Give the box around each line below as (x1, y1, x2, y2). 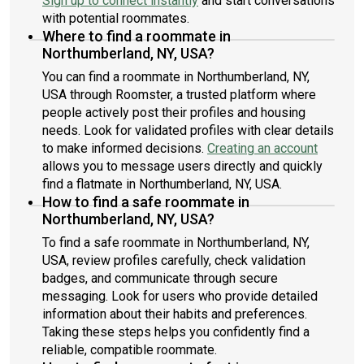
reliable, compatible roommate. (42, 342, 217, 357)
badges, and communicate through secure (42, 271, 278, 286)
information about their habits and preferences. (42, 306, 307, 322)
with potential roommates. (42, 11, 189, 26)
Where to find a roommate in (42, 28, 231, 45)
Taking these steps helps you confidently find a (42, 324, 310, 340)
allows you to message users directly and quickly (42, 158, 323, 174)
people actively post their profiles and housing (42, 105, 305, 120)
